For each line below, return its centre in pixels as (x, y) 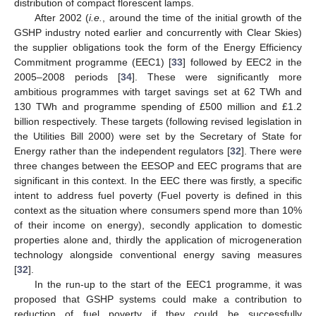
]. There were (271, 151)
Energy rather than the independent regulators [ (122, 151)
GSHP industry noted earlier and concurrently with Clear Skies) (158, 32)
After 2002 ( (62, 17)
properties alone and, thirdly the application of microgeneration (158, 239)
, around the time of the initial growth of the (202, 17)
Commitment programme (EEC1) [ (93, 62)
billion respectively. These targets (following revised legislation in (158, 121)
